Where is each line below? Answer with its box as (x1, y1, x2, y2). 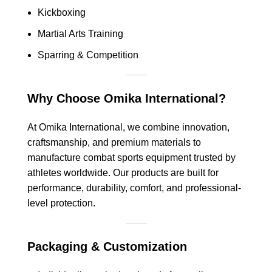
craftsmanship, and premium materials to (27, 137, 201, 148)
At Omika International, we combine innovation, (27, 121, 229, 132)
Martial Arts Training (38, 28, 123, 39)
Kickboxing (38, 7, 86, 18)
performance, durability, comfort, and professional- (27, 182, 241, 193)
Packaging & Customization (27, 239, 187, 253)
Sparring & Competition (38, 49, 141, 60)
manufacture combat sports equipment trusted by (27, 152, 236, 163)
